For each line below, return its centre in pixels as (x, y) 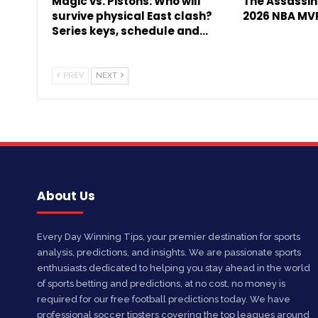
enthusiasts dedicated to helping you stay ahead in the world (174, 268)
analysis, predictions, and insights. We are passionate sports (169, 253)
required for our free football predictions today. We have (164, 300)
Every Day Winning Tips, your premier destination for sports (169, 237)
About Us (66, 196)
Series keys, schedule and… (130, 31)
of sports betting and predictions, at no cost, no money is (161, 284)
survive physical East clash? (132, 16)
